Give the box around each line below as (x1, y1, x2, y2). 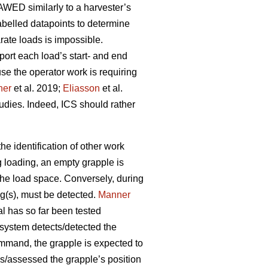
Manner (98, 190, 130, 200)
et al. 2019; (11, 83, 63, 94)
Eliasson (63, 83, 100, 94)
